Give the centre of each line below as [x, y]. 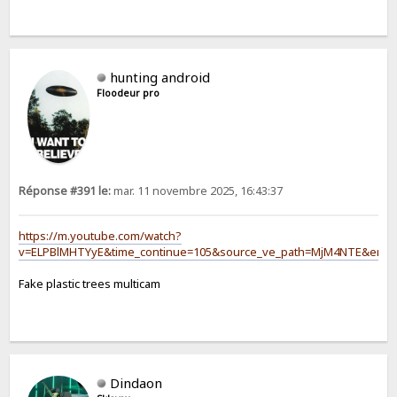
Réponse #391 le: [65, 191]
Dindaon [136, 382]
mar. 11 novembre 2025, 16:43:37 [197, 191]
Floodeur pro [128, 93]
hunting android [160, 77]
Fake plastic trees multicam [90, 283]
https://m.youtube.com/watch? [101, 235]
